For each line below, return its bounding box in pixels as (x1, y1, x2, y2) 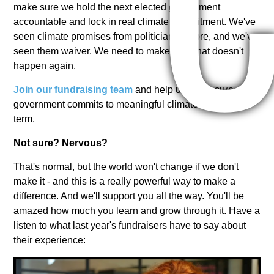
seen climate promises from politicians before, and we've (13, 31, 258, 42)
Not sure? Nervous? (13, 138, 108, 148)
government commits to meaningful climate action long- (13, 99, 252, 109)
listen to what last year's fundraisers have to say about (13, 220, 246, 231)
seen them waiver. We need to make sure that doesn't (13, 46, 244, 56)
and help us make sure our (135, 84, 251, 95)
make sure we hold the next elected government (13, 2, 221, 12)
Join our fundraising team (13, 84, 133, 95)
